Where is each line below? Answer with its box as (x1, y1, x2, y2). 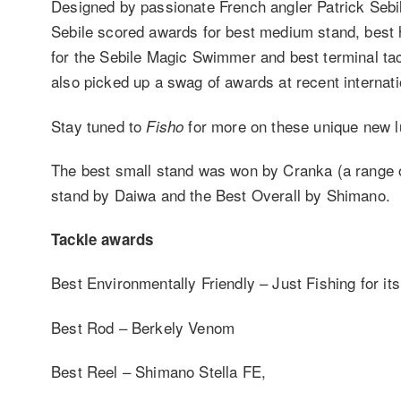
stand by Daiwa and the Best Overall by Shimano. (51, 183, 390, 206)
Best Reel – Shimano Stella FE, (51, 359, 267, 382)
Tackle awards (51, 228, 154, 251)
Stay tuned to (51, 114, 147, 137)
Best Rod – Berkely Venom (51, 315, 235, 338)
